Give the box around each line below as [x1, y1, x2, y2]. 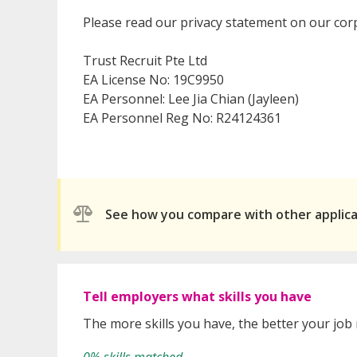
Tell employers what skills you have [83, 287, 312, 305]
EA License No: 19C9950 [83, 70, 224, 88]
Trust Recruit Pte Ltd [83, 51, 207, 69]
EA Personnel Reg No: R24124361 [83, 108, 281, 127]
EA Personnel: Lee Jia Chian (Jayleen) [83, 89, 299, 108]
